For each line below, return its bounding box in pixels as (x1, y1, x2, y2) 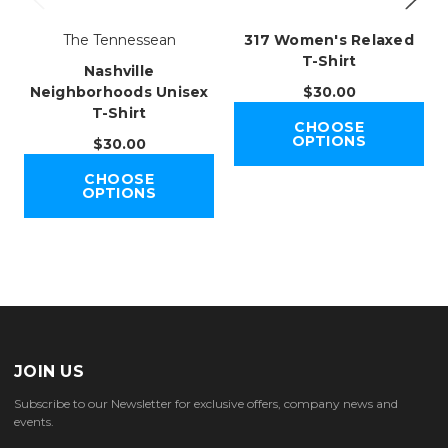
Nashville (83, 62, 155, 81)
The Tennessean (62, 31, 176, 50)
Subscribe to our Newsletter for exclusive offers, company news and (14, 396, 398, 412)
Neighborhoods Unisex (29, 83, 209, 102)
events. (14, 414, 54, 430)
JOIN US (14, 362, 84, 382)
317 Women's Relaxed (244, 31, 414, 50)
